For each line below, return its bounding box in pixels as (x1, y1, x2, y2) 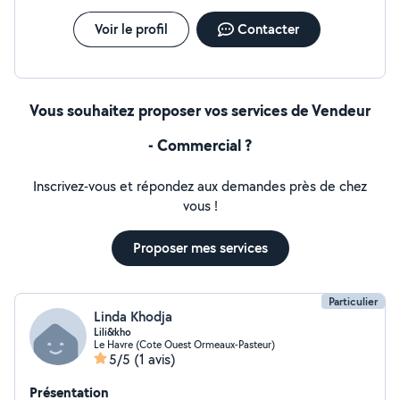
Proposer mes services (132, 238, 268, 257)
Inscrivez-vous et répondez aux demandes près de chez (33, 177, 367, 196)
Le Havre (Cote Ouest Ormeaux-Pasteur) (94, 337, 275, 351)
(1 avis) (134, 350, 176, 369)
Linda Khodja (94, 307, 172, 326)
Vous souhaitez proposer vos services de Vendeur (29, 99, 371, 121)
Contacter (237, 20, 299, 38)
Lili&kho (94, 325, 131, 339)
